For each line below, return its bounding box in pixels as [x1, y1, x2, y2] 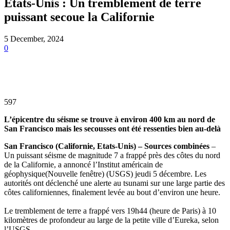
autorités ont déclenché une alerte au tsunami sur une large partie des [4, 178, 225, 187]
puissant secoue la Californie [4, 10, 155, 24]
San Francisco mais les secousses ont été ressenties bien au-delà [4, 124, 221, 133]
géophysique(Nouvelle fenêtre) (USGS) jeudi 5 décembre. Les [4, 169, 206, 178]
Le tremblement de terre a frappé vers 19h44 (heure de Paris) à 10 [4, 206, 216, 215]
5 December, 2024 [4, 34, 64, 43]
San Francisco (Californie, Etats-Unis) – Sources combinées [4, 141, 209, 150]
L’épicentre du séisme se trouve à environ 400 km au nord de [4, 114, 215, 124]
